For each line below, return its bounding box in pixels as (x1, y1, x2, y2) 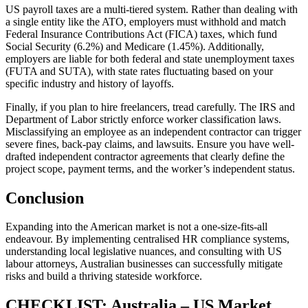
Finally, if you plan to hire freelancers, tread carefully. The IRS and (5, 100, 295, 113)
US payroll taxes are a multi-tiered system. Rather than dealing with (5, 3, 298, 15)
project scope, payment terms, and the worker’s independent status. (5, 162, 295, 175)
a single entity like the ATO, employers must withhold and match (5, 15, 286, 27)
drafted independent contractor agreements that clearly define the (5, 150, 285, 162)
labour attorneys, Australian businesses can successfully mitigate (5, 258, 283, 270)
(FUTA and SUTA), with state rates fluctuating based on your (5, 65, 273, 77)
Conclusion (5, 188, 84, 207)
